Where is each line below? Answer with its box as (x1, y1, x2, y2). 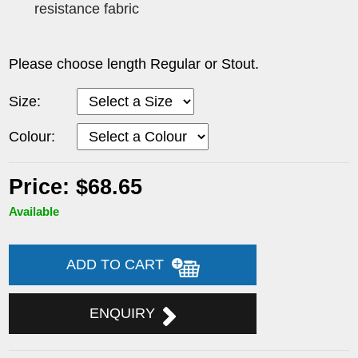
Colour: (9, 128, 56, 145)
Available (9, 204, 60, 218)
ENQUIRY (89, 304, 164, 321)
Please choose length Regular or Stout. (9, 55, 260, 72)
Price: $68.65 (9, 174, 143, 199)
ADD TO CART (66, 256, 172, 272)
